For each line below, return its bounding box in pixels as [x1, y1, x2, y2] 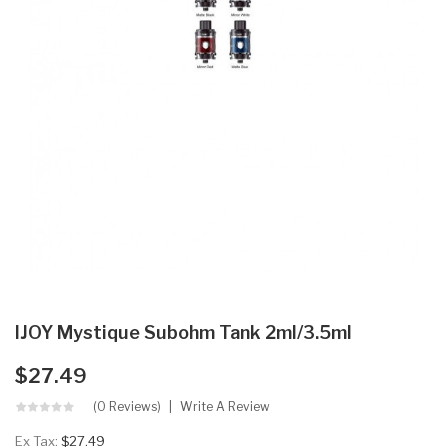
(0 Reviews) [93, 398, 161, 414]
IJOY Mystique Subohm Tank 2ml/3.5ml [15, 321, 352, 343]
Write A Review [180, 398, 270, 414]
